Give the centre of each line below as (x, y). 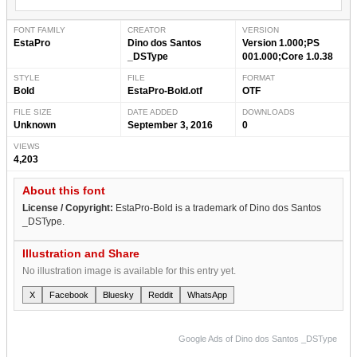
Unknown (35, 125)
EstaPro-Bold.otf (165, 90)
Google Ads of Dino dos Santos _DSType (258, 338)
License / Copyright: (68, 208)
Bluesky (118, 294)
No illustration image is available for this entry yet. (129, 271)
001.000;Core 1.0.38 (287, 56)
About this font (64, 190)
